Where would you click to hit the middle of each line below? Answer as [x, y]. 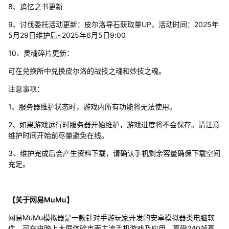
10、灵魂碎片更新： [41, 53]
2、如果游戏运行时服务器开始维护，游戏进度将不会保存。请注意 [114, 124]
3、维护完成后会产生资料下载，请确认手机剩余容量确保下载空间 [114, 153]
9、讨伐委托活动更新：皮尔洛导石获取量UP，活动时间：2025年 [113, 24]
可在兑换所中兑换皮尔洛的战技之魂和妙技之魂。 [87, 71]
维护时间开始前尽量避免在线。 [58, 135]
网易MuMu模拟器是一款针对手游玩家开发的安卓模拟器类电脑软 [111, 217]
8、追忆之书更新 [35, 6]
